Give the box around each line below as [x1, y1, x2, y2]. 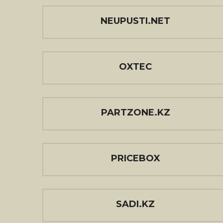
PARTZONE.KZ [101, 107, 170, 118]
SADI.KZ [116, 199, 155, 210]
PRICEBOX [111, 153, 160, 164]
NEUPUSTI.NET [101, 15, 170, 26]
